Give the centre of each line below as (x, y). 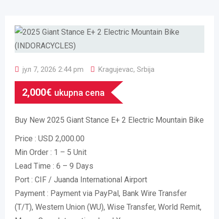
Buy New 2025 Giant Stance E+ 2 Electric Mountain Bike (109, 120)
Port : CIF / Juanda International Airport (81, 180)
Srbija (145, 69)
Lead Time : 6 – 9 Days (54, 166)
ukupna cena (79, 93)
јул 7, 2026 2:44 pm (53, 69)
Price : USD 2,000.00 (50, 139)
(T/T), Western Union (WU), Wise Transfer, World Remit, (108, 207)
